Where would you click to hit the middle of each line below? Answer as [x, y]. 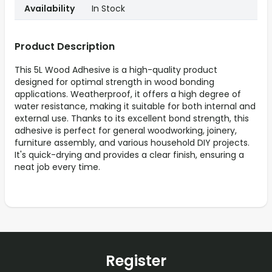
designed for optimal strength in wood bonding [114, 82]
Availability [49, 9]
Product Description [65, 47]
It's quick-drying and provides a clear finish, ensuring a [129, 155]
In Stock [108, 9]
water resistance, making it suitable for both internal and [135, 107]
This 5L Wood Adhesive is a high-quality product [116, 70]
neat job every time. [57, 167]
